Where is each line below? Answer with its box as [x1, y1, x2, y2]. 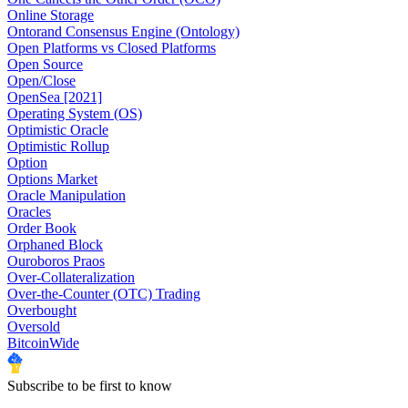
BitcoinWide [7, 335, 79, 352]
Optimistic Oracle [7, 122, 108, 138]
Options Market [7, 171, 97, 188]
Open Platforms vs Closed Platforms [7, 40, 216, 56]
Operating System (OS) [7, 106, 142, 122]
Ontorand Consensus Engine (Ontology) [7, 24, 240, 40]
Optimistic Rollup [7, 138, 109, 155]
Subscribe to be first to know [7, 378, 172, 394]
